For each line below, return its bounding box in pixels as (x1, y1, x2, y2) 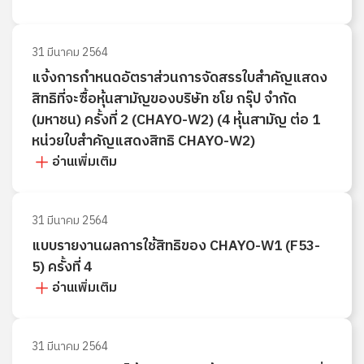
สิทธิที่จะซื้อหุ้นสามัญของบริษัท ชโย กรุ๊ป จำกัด (32, 88, 297, 110)
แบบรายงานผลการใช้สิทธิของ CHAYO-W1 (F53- (32, 235, 320, 258)
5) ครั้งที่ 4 (32, 256, 92, 279)
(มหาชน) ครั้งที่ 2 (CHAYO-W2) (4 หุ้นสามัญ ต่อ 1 (32, 109, 320, 132)
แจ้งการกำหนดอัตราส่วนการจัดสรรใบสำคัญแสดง (32, 67, 327, 89)
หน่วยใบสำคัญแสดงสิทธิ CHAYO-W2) (32, 130, 255, 153)
